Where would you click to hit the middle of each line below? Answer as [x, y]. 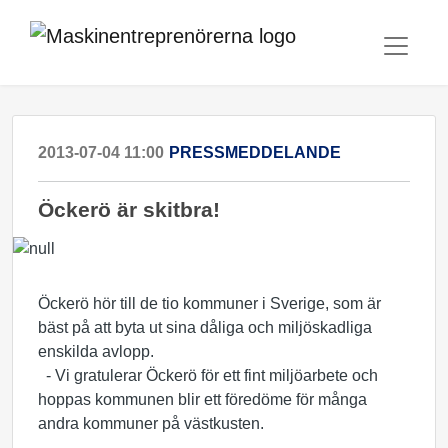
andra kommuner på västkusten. [151, 423]
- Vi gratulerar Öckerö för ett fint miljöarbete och [208, 375]
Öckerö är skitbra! [129, 209]
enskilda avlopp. [96, 351]
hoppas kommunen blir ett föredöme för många [202, 399]
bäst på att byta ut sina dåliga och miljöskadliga [205, 327]
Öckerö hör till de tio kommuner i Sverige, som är [209, 303]
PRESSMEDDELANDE [255, 152]
